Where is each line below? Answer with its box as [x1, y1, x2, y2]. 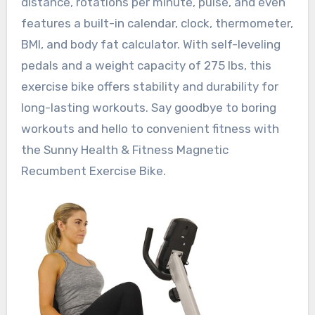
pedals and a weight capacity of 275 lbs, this [20, 58, 271, 72]
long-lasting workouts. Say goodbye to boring [20, 100, 276, 115]
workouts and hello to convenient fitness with [20, 121, 279, 136]
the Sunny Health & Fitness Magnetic [20, 142, 229, 157]
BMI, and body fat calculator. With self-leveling [20, 37, 281, 51]
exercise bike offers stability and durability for [20, 79, 278, 94]
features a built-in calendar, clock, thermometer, [20, 15, 293, 30]
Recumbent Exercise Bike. [20, 163, 166, 178]
